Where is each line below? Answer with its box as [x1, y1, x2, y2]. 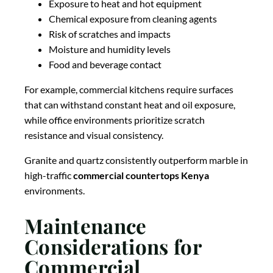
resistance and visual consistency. [24, 129, 163, 141]
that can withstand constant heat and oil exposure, [24, 99, 235, 111]
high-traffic [24, 169, 73, 182]
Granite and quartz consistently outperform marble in [24, 154, 248, 166]
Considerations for [24, 232, 201, 260]
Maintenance [24, 211, 147, 239]
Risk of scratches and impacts [49, 28, 171, 40]
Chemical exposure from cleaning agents [49, 13, 217, 25]
